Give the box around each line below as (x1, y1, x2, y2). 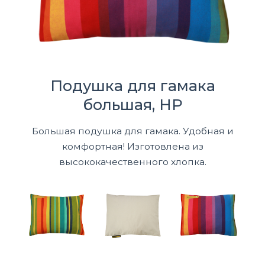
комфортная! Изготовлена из (62, 140, 203, 152)
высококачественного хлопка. (59, 156, 206, 167)
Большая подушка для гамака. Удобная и (31, 125, 234, 137)
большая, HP (82, 95, 183, 114)
